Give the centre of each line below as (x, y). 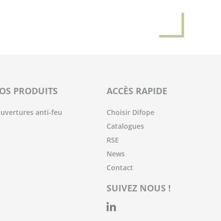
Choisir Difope (130, 112)
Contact (120, 167)
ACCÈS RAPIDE (137, 91)
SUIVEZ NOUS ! (139, 188)
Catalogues (125, 126)
